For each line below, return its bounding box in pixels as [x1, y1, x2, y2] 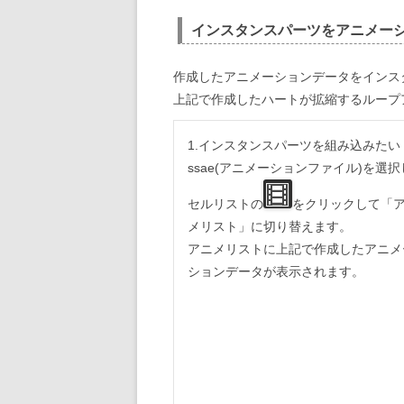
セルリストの [188, 197, 263, 212]
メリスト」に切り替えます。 [188, 219, 352, 234]
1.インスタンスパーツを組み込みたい [188, 138, 400, 153]
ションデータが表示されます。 [188, 264, 364, 280]
